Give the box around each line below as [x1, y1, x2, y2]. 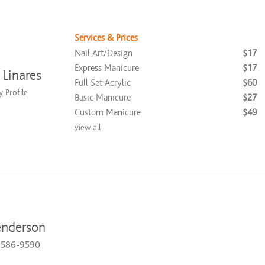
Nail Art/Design [75, 47, 132, 59]
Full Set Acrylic [75, 77, 131, 88]
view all [75, 122, 101, 132]
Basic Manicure [75, 92, 131, 103]
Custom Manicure [75, 106, 141, 118]
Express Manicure [75, 62, 139, 73]
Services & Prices [75, 32, 138, 43]
